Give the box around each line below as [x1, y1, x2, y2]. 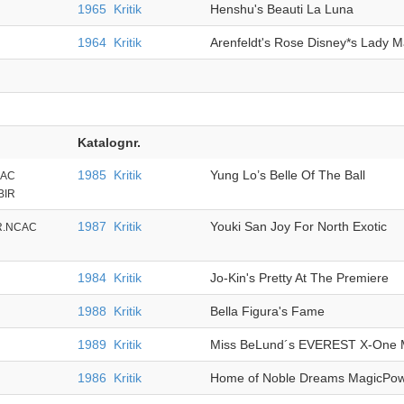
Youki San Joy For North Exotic [209, 219, 387, 234]
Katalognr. [77, 135, 141, 150]
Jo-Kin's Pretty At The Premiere [209, 271, 389, 285]
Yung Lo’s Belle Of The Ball [209, 168, 365, 182]
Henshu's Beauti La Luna [209, 2, 353, 16]
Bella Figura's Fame [209, 304, 325, 318]
